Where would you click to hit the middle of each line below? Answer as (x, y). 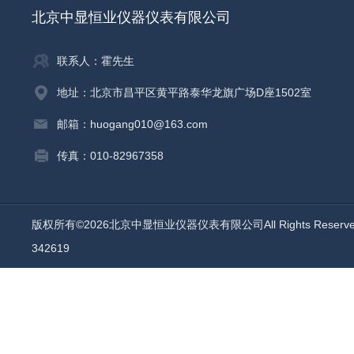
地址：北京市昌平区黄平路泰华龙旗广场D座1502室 (184, 92)
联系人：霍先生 (96, 61)
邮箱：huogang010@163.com (132, 124)
